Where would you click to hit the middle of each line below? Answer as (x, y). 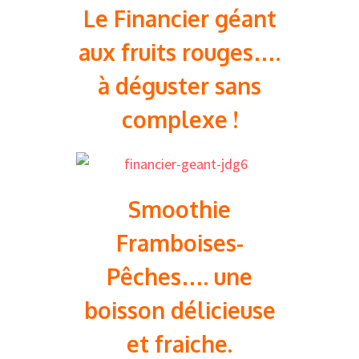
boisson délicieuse (179, 310)
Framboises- (179, 243)
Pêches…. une (179, 276)
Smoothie (179, 209)
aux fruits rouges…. (179, 52)
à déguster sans (179, 86)
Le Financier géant (179, 18)
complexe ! (179, 119)
